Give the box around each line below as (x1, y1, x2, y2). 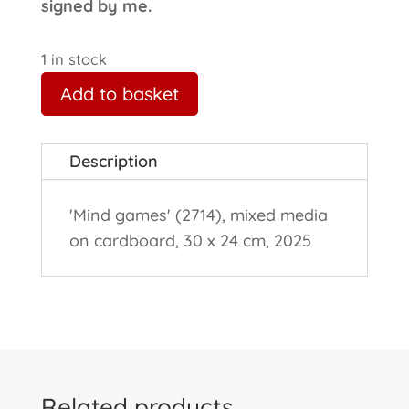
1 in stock (40, 48, 107, 68)
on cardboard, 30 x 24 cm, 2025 (68, 229, 311, 251)
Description (68, 150, 158, 172)
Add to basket (59, 81, 179, 105)
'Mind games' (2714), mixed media (68, 204, 328, 225)
